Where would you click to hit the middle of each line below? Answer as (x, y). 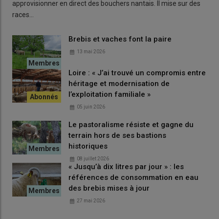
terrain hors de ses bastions (117, 135)
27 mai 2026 (91, 200)
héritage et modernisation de (119, 83)
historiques (88, 146)
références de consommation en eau (133, 177)
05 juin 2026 (91, 107)
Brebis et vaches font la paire (120, 39)
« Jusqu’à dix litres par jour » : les (126, 166)
